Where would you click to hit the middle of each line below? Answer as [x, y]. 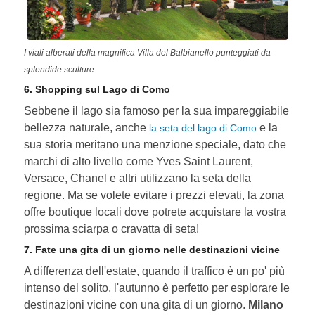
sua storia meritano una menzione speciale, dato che [155, 144]
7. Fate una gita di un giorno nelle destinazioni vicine [152, 249]
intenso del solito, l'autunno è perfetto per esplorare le [157, 288]
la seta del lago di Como [203, 128]
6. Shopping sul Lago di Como [97, 89]
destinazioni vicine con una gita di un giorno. [136, 304]
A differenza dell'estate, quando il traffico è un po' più [155, 271]
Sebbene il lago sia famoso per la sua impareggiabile [157, 110]
